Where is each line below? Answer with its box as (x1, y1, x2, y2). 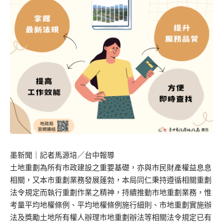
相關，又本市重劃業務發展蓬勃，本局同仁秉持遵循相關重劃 (10, 175, 212, 185)
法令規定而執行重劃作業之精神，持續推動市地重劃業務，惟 (10, 188, 212, 198)
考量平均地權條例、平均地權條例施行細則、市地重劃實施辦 (10, 200, 212, 210)
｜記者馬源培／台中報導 (32, 150, 114, 160)
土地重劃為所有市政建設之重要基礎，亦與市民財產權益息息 (10, 163, 212, 173)
